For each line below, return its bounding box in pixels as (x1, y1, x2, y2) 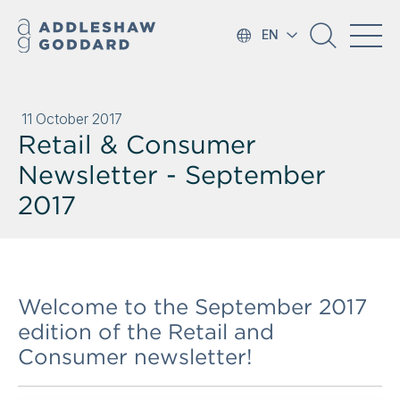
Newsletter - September (18, 159, 326, 190)
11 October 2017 (21, 110, 122, 128)
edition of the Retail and (18, 319, 274, 345)
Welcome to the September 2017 (18, 294, 367, 320)
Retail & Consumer (18, 129, 256, 160)
